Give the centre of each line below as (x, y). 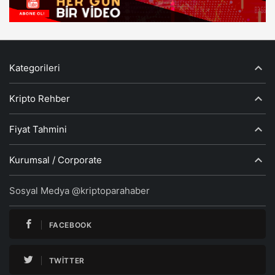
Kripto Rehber (40, 99)
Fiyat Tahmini (38, 130)
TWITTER (67, 261)
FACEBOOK (70, 225)
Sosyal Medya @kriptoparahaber (79, 191)
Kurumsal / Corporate (56, 160)
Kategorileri (35, 68)
